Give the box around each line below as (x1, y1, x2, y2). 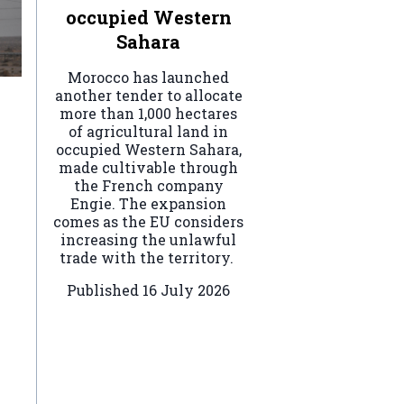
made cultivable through (59, 157, 238, 177)
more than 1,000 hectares (60, 103, 237, 123)
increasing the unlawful (60, 229, 236, 249)
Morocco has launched (68, 67, 229, 87)
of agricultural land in (69, 121, 228, 141)
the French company (73, 175, 224, 195)
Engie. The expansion (70, 193, 226, 213)
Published (67, 280, 142, 299)
